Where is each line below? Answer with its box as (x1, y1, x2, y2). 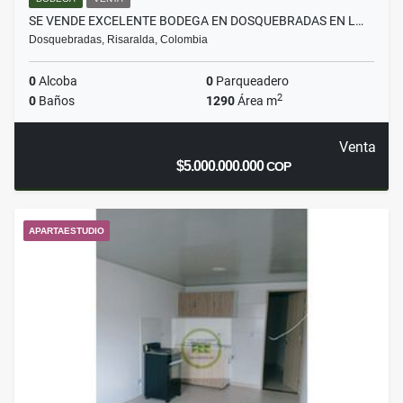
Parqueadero (213, 74, 289, 89)
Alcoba (36, 74, 77, 89)
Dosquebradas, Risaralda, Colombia (29, 33, 208, 47)
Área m (235, 94, 277, 109)
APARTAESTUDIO (29, 226, 104, 237)
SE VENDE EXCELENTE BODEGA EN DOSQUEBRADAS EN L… (29, 13, 363, 29)
